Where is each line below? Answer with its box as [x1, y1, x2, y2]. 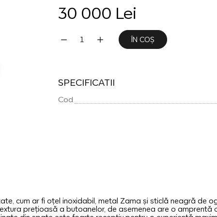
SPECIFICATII [58, 77, 115, 88]
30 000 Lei [58, 3, 137, 22]
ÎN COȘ [131, 35, 155, 44]
